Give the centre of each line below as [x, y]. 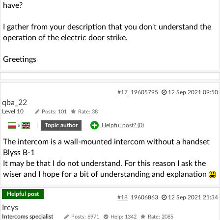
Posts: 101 [54, 111]
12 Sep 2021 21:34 [193, 197]
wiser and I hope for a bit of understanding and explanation [106, 174]
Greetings [20, 59]
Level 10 [17, 111]
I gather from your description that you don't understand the [107, 27]
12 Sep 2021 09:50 [193, 92]
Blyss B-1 [19, 152]
